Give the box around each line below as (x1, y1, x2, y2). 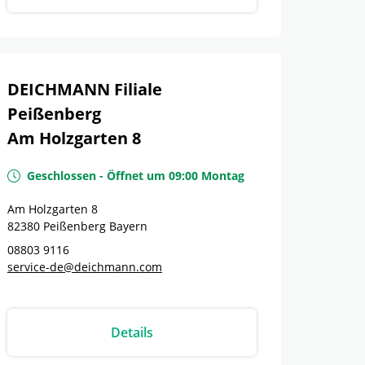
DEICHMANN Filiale (7, 78, 162, 100)
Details (111, 323, 153, 341)
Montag (201, 168, 244, 183)
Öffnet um (107, 168, 165, 183)
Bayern (109, 218, 147, 234)
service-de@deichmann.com (7, 259, 162, 275)
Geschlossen (27, 168, 96, 183)
